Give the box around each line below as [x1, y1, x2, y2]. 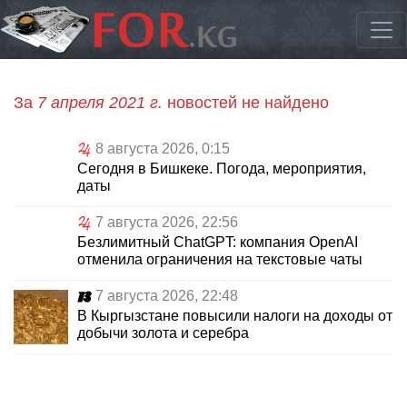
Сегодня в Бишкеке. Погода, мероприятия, [77, 161, 366, 177]
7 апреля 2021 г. [37, 94, 163, 113]
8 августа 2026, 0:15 [95, 141, 230, 157]
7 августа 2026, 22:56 [95, 214, 238, 231]
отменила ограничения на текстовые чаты [77, 252, 362, 268]
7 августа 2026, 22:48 [95, 288, 238, 304]
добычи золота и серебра [77, 325, 249, 342]
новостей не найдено [163, 94, 329, 113]
